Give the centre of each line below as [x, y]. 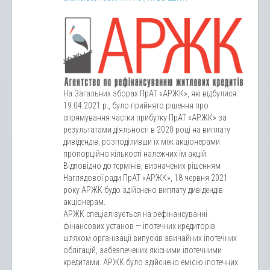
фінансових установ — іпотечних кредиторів [139, 226]
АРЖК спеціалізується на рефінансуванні [135, 214]
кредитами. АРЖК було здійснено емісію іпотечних [151, 262]
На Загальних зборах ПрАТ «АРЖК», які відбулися [150, 93]
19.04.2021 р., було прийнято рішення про [136, 105]
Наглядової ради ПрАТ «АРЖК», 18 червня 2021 [146, 177]
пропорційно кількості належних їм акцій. [136, 153]
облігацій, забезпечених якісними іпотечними [143, 250]
